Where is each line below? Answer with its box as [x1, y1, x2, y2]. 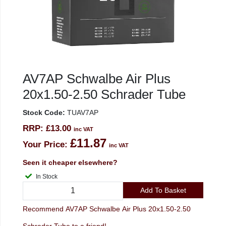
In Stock [36, 173, 58, 180]
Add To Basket [140, 186, 186, 194]
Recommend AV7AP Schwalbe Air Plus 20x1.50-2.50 [23, 204, 191, 213]
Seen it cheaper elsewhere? [23, 158, 118, 166]
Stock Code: [23, 108, 65, 117]
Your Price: [23, 140, 68, 149]
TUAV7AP [65, 108, 98, 117]
